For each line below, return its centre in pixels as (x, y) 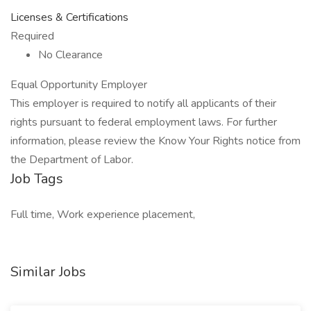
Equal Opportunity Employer (79, 85)
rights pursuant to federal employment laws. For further (144, 122)
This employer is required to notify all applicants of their (143, 103)
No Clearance (70, 55)
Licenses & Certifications (69, 17)
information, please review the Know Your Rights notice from (155, 141)
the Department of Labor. (72, 160)
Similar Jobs (48, 272)
